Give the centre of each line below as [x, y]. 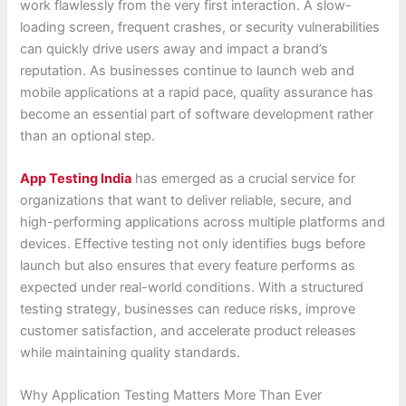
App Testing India [76, 179]
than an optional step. [88, 135]
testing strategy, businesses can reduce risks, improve [188, 309]
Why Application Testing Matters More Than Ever [171, 396]
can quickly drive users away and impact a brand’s [174, 48]
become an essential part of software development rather [197, 114]
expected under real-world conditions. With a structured [192, 288]
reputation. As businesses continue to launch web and [188, 70]
